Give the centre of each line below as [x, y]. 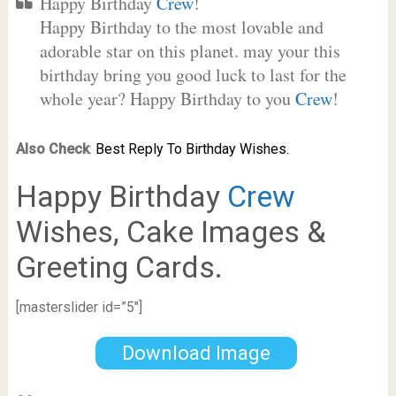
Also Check [52, 149]
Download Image [196, 353]
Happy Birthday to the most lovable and [181, 27]
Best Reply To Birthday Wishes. [192, 149]
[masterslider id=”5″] [79, 307]
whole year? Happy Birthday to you [167, 99]
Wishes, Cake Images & [171, 232]
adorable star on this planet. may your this [190, 51]
